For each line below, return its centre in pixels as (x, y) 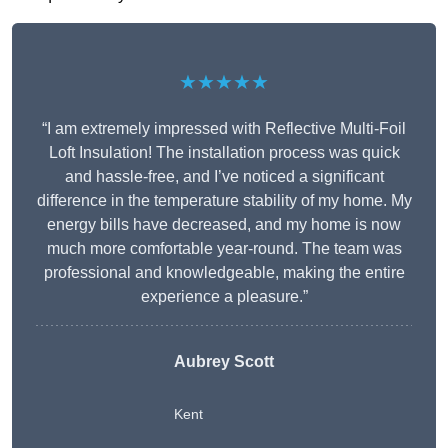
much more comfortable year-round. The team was (224, 249)
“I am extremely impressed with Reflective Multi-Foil (224, 129)
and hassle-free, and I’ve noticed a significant (224, 177)
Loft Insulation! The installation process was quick (224, 153)
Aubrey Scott (224, 362)
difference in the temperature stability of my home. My (224, 201)
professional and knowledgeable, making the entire (224, 273)
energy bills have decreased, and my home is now (224, 225)
